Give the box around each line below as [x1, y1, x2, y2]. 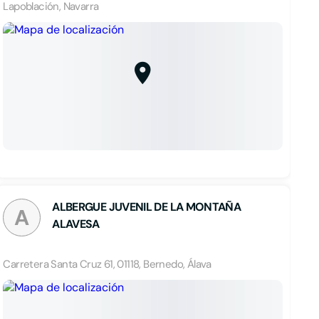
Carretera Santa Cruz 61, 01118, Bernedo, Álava [3, 257, 211, 271]
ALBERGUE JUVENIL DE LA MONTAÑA [52, 199, 241, 214]
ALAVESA [52, 216, 100, 231]
